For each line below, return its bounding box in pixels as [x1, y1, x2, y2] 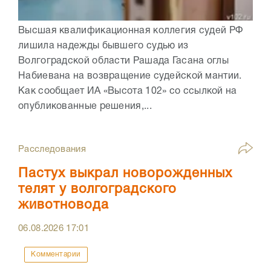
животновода [18, 198, 109, 211]
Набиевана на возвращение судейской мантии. [18, 71, 242, 80]
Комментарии [31, 250, 81, 258]
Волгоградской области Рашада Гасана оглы [18, 56, 229, 65]
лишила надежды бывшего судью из [18, 41, 189, 50]
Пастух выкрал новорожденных [18, 167, 232, 180]
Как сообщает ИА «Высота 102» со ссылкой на [18, 87, 237, 96]
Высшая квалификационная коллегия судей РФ [18, 26, 246, 35]
